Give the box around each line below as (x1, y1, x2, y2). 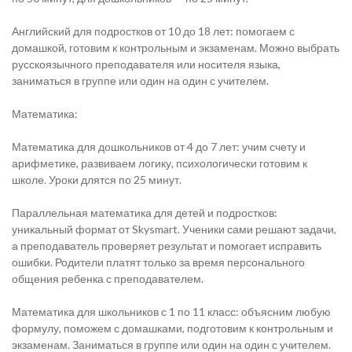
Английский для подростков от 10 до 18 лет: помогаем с (12, 24, 295, 38)
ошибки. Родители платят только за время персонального (12, 255, 305, 269)
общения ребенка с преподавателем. (12, 272, 203, 285)
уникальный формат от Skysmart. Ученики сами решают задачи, (12, 222, 336, 236)
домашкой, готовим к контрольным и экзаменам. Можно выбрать (12, 41, 339, 54)
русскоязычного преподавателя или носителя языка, (12, 57, 280, 71)
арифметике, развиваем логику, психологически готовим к (12, 156, 307, 170)
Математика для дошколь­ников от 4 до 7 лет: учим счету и (12, 140, 306, 153)
